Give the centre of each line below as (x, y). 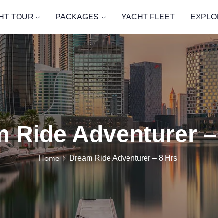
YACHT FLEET (148, 17)
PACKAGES (77, 17)
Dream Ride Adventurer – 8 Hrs (123, 158)
